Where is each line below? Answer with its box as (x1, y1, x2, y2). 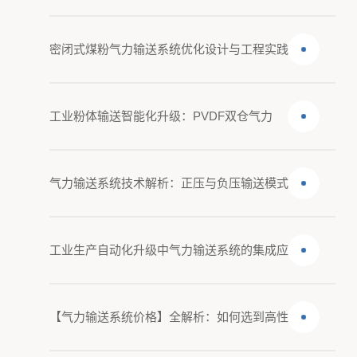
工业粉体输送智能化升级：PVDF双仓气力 (49, 109, 273, 123)
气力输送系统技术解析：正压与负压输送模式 (49, 176, 289, 190)
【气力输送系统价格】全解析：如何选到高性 (49, 310, 289, 324)
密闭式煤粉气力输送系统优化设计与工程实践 (49, 42, 289, 56)
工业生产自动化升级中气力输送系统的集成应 (49, 243, 289, 257)
